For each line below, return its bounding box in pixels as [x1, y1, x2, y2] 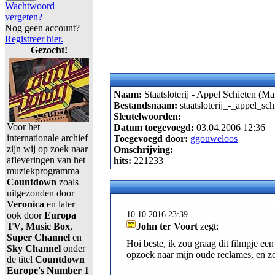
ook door [7, 210, 44, 220]
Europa [44, 210, 76, 220]
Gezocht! [31, 45, 68, 55]
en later [44, 199, 75, 209]
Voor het [7, 122, 40, 132]
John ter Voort [136, 221, 200, 232]
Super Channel [7, 232, 70, 242]
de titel [7, 254, 35, 265]
